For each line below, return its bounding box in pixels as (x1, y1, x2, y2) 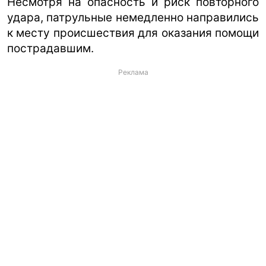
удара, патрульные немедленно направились (7, 10, 259, 24)
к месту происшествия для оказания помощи (7, 26, 259, 40)
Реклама (118, 67, 148, 77)
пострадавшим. (7, 41, 94, 55)
